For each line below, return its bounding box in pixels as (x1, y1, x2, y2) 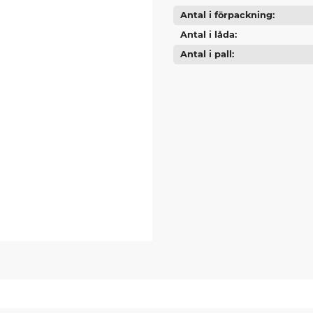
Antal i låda (180, 29, 235, 40)
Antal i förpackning (180, 9, 272, 20)
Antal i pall (180, 48, 232, 59)
